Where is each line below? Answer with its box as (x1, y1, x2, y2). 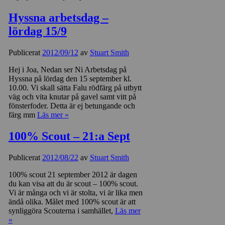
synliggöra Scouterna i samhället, (8, 206, 115, 215)
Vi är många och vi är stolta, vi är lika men (8, 188, 143, 197)
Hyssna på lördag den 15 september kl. (8, 74, 132, 83)
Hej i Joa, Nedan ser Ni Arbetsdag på (8, 65, 127, 74)
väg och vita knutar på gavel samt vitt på (8, 92, 136, 101)
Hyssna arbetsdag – (8, 11, 108, 25)
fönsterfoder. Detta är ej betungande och (8, 101, 135, 110)
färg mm (8, 110, 37, 119)
